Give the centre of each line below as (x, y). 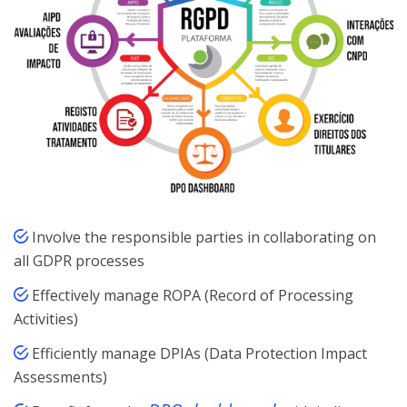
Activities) (46, 319)
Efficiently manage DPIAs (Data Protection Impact (199, 354)
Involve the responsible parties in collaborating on (204, 238)
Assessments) (60, 377)
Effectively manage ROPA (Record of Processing (193, 296)
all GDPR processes (79, 261)
